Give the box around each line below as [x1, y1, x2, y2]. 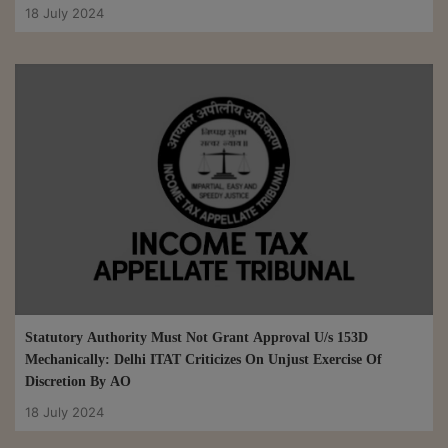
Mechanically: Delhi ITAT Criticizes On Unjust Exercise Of [25, 352, 382, 368]
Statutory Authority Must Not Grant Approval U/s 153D [25, 330, 368, 346]
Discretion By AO [25, 374, 131, 390]
